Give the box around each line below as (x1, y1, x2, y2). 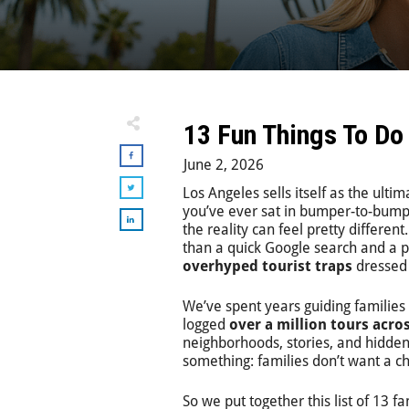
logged (183, 316, 229, 333)
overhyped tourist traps (183, 257, 352, 275)
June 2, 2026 (184, 156, 264, 173)
